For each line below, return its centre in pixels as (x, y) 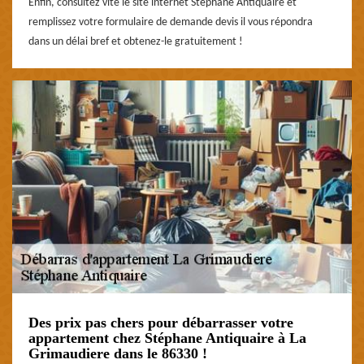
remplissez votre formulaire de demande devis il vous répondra (171, 22)
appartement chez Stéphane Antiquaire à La (167, 338)
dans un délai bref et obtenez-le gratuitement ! (136, 41)
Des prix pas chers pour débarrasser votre (161, 322)
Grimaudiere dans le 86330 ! (118, 353)
